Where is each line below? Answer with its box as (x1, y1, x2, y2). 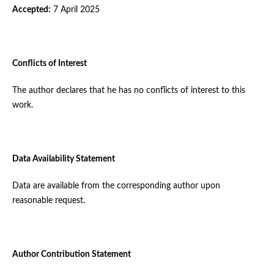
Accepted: (12, 6, 51, 15)
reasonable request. (12, 196, 85, 206)
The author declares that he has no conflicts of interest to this (12, 86, 245, 95)
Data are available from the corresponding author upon (12, 182, 220, 191)
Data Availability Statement (12, 155, 115, 164)
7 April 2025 (50, 6, 100, 15)
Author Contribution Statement (12, 250, 131, 259)
